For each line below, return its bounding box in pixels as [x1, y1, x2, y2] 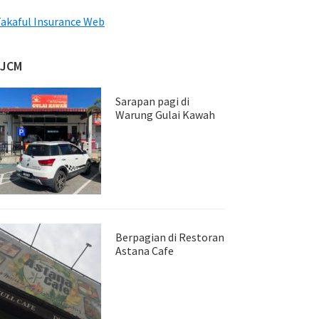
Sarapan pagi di [115, 94, 189, 108]
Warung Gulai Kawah [115, 108, 215, 122]
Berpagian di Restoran [115, 230, 224, 244]
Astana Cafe [115, 244, 174, 258]
